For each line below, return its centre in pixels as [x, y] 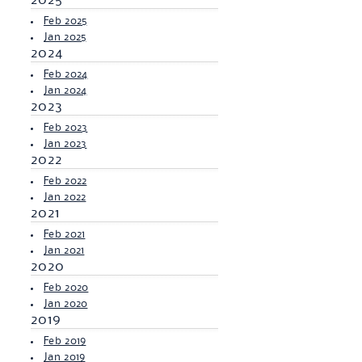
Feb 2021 [65, 234]
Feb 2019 [65, 341]
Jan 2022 [65, 197]
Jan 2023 [65, 144]
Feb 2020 [66, 288]
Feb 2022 [65, 181]
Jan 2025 [65, 37]
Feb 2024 [66, 74]
